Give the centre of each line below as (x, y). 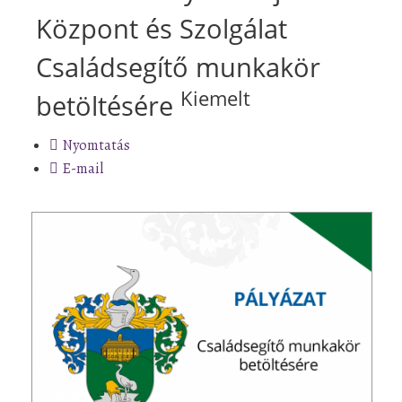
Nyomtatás (96, 145)
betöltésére (108, 105)
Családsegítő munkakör (178, 66)
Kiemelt (215, 99)
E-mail (83, 168)
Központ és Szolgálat (162, 28)
